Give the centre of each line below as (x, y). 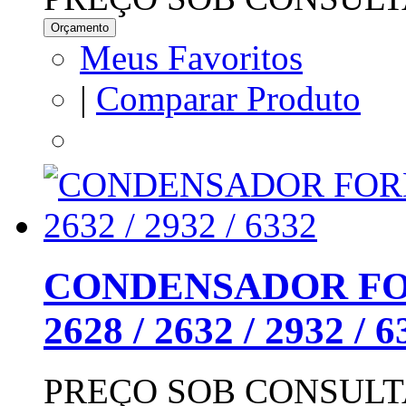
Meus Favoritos (191, 58)
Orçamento (80, 28)
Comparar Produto (228, 99)
